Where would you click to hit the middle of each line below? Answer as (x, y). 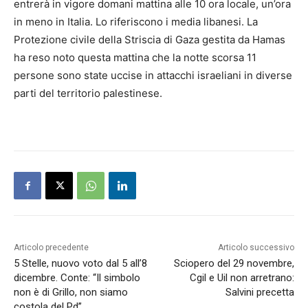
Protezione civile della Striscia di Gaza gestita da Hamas (150, 40)
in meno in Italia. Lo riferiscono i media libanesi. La (136, 22)
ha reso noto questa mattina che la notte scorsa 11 (135, 58)
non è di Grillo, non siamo (71, 293)
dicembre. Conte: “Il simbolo (77, 278)
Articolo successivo (256, 248)
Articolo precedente (51, 248)
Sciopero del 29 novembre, (234, 264)
